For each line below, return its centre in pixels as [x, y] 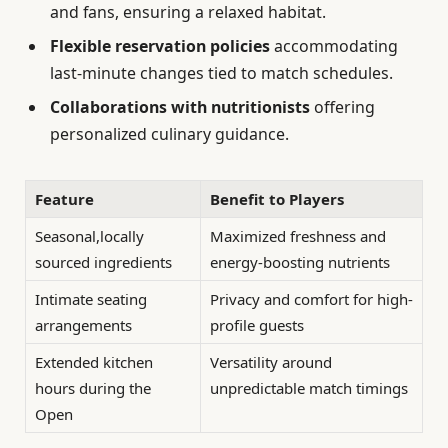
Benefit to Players [277, 199]
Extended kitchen [94, 362]
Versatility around [271, 362]
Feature [64, 199]
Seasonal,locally [89, 236]
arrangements [83, 325]
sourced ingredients [103, 262]
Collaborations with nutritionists [180, 106]
